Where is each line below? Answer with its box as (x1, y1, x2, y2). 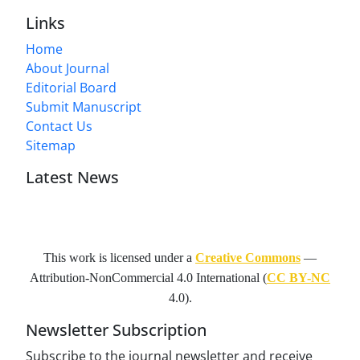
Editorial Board (26, 79, 117, 97)
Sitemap (26, 137, 76, 155)
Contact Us (26, 117, 92, 136)
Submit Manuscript (26, 98, 141, 117)
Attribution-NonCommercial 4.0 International (30, 271, 263, 285)
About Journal (26, 59, 109, 78)
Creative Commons (195, 251, 301, 265)
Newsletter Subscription (26, 319, 207, 342)
